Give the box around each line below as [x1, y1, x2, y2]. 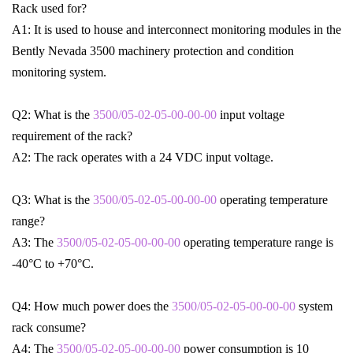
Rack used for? [12, 2, 87, 16]
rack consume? [12, 321, 86, 335]
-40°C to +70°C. [12, 257, 94, 271]
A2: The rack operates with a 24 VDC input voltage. [12, 150, 273, 165]
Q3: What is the [12, 193, 93, 207]
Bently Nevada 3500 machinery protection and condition [12, 44, 294, 58]
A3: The [12, 236, 57, 250]
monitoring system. [12, 65, 106, 80]
